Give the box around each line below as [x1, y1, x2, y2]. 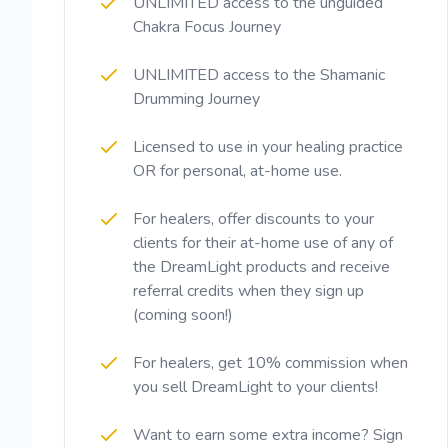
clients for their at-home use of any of [133, 232, 393, 254]
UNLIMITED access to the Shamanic [133, 64, 385, 86]
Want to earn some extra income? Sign [133, 424, 403, 446]
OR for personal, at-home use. [133, 160, 342, 182]
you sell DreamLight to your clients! [133, 376, 378, 398]
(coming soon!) [133, 304, 233, 326]
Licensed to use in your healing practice [133, 136, 403, 158]
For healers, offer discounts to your [133, 208, 374, 230]
